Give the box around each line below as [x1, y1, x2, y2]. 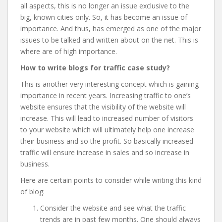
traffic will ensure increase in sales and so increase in [20, 148, 189, 157]
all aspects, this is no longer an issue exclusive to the [20, 1, 189, 10]
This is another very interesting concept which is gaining [20, 79, 199, 89]
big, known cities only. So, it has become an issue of [20, 12, 187, 22]
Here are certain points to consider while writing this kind [20, 175, 202, 185]
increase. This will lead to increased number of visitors [20, 113, 193, 123]
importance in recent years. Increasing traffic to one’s [20, 91, 191, 100]
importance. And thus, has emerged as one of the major [20, 24, 201, 33]
